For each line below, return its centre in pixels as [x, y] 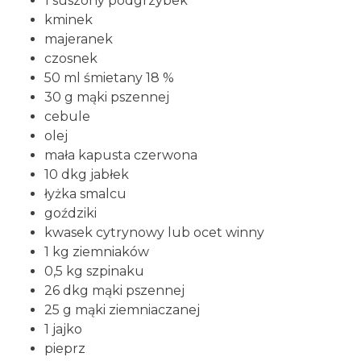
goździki [71, 213]
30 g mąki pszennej [107, 97]
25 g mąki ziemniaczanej [122, 310]
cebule [67, 116]
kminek [68, 20]
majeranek [79, 39]
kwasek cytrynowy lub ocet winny [154, 232]
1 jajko [63, 329]
